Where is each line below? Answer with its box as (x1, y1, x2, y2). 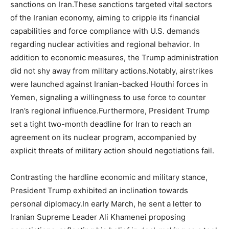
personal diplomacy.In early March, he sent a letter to (10, 199, 201, 209)
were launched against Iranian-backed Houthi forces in (10, 79, 208, 89)
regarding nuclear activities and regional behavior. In (10, 39, 200, 49)
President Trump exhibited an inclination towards (10, 186, 188, 195)
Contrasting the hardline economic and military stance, (10, 172, 208, 182)
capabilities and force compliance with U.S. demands (10, 26, 200, 36)
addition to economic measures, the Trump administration (10, 53, 219, 62)
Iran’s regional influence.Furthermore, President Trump (10, 106, 210, 116)
